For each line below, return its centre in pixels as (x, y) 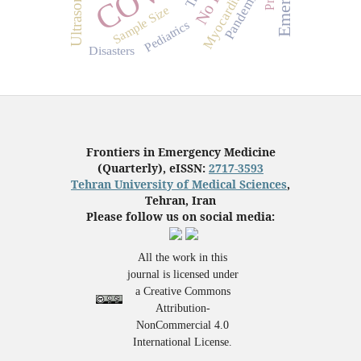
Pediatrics (167, 36)
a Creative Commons (183, 292)
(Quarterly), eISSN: (153, 168)
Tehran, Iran (180, 201)
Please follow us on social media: (180, 217)
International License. (183, 342)
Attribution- (183, 309)
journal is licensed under (183, 275)
